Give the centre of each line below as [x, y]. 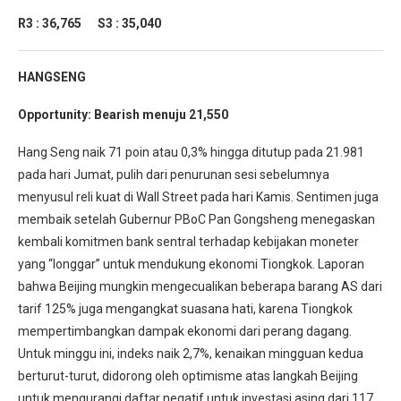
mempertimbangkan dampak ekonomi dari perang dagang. [185, 331]
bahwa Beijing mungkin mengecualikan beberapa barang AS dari [200, 286]
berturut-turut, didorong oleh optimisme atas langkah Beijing [188, 375]
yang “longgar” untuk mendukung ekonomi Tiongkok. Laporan [191, 264]
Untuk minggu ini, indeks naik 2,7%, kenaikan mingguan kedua [191, 353]
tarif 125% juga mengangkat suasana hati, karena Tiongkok [185, 308]
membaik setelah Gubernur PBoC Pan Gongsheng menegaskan [196, 219]
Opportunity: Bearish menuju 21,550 [123, 114]
